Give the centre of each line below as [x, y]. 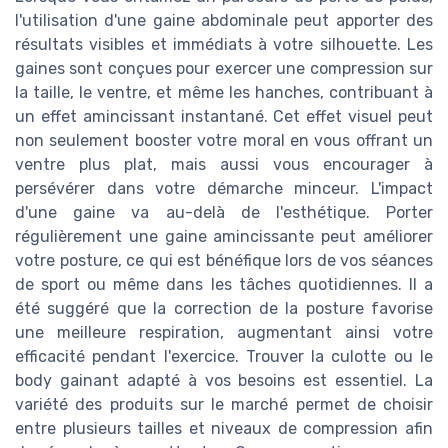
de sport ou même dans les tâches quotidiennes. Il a [224, 285]
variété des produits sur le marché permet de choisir [224, 405]
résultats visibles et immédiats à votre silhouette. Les [224, 45]
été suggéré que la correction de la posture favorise [224, 309]
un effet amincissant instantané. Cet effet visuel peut [224, 117]
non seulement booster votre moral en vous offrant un [224, 141]
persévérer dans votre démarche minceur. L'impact [224, 189]
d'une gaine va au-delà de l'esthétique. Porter [224, 213]
